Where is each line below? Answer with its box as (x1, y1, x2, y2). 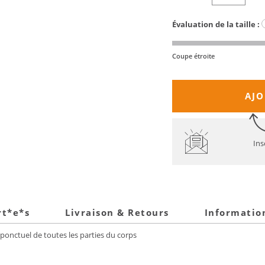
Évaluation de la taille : (172, 19, 260, 30)
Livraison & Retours (65, 206, 169, 219)
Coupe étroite (172, 51, 215, 61)
